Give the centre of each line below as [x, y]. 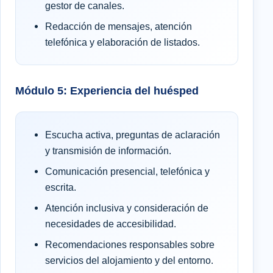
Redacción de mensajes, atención [119, 26]
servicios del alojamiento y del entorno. [129, 260]
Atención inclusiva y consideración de [127, 207]
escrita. [61, 187]
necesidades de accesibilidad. [111, 223]
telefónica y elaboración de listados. [122, 42]
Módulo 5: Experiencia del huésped [107, 90]
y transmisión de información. [108, 150]
